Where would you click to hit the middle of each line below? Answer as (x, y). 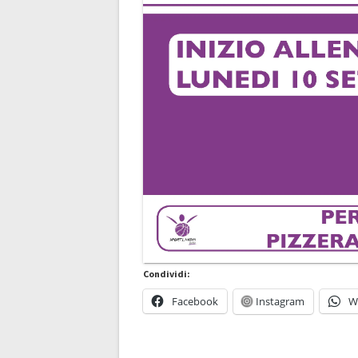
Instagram (280, 301)
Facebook (195, 301)
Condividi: (167, 273)
